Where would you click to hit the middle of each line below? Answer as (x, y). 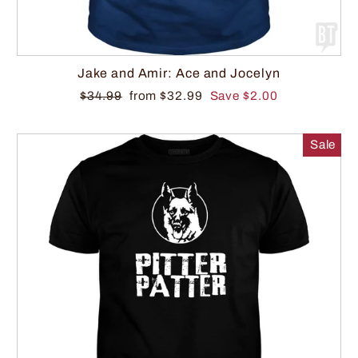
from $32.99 (167, 95)
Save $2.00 (244, 95)
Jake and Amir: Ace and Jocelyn (179, 73)
